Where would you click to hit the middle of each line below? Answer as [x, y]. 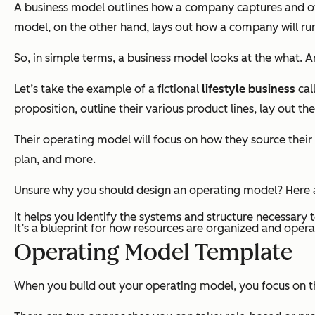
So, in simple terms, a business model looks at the [144, 58]
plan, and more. [55, 160]
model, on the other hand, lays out [105, 27]
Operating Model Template [153, 253]
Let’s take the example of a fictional [108, 89]
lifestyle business [249, 89]
